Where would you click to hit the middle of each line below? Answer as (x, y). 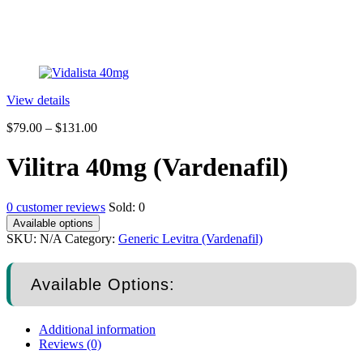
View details (38, 100)
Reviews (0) (70, 344)
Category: (92, 238)
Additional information (97, 329)
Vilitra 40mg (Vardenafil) (147, 167)
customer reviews (59, 207)
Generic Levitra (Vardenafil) (190, 238)
